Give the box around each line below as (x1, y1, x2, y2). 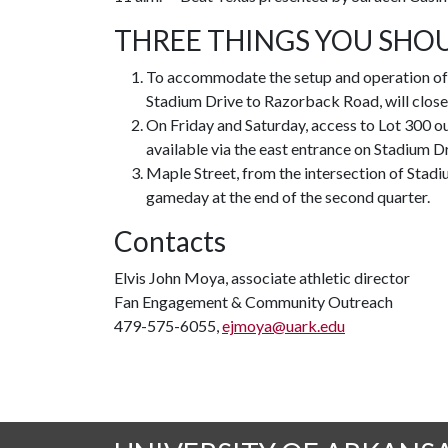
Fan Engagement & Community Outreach (114, 292, 393, 311)
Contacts (114, 224, 226, 258)
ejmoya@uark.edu (222, 316, 345, 335)
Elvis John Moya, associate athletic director (114, 268, 410, 287)
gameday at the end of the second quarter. (146, 187, 430, 206)
